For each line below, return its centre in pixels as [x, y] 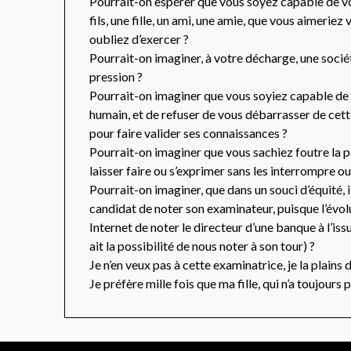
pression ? [116, 77]
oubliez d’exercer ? [139, 39]
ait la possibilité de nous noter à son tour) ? [203, 246]
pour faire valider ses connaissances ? [189, 133]
